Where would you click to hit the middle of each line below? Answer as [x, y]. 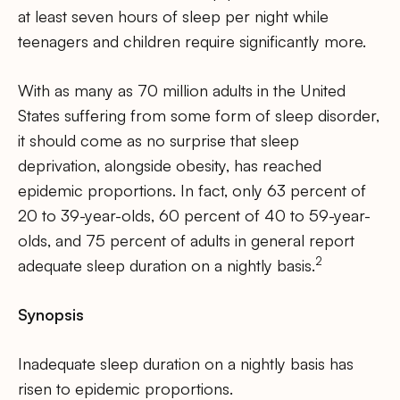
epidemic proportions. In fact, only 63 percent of [192, 190]
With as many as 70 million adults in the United [182, 90]
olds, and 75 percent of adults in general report [186, 240]
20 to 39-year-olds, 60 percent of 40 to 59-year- [194, 215]
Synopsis [51, 315]
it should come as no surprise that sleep [158, 140]
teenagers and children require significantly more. [192, 41]
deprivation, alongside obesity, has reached [170, 165]
